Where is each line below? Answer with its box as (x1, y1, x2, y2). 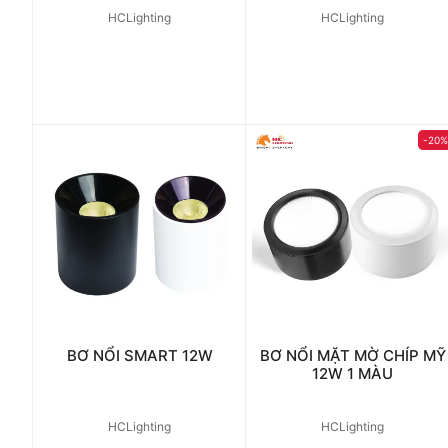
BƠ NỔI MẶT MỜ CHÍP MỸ (259, 345, 446, 365)
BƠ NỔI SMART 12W (66, 345, 213, 365)
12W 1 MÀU (312, 363, 394, 383)
